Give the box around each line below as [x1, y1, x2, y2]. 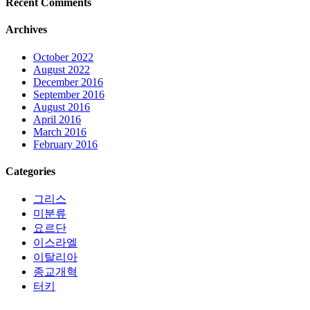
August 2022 [33, 63, 90, 75]
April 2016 [33, 113, 81, 125]
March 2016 [33, 125, 86, 138]
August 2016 [33, 100, 90, 113]
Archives [6, 24, 47, 36]
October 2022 [33, 51, 93, 63]
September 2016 [33, 88, 104, 100]
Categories [6, 165, 55, 177]
